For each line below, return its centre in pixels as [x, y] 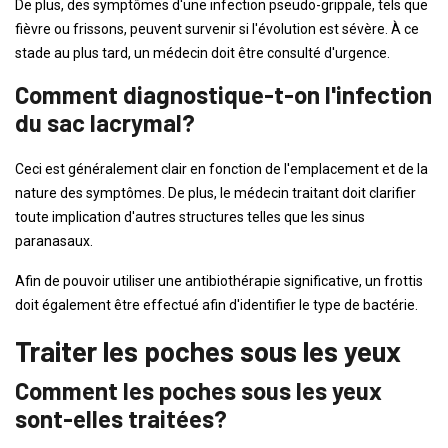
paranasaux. [54, 241]
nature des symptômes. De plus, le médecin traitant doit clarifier [215, 193]
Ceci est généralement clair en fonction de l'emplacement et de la [221, 169]
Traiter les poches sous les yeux [208, 351]
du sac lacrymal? [105, 122]
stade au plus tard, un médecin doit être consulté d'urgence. [202, 53]
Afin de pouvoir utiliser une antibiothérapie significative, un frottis [219, 281]
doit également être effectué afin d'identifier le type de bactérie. [216, 305]
